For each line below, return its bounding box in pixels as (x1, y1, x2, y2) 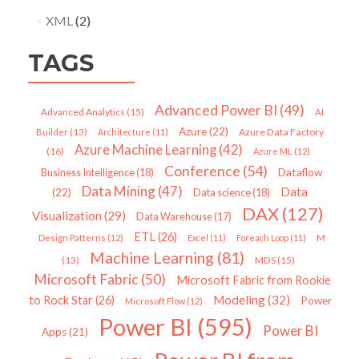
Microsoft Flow (124, 296, 185, 307)
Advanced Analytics (40, 106, 125, 119)
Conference (164, 162, 240, 180)
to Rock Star (28, 293, 93, 308)
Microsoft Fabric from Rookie (175, 273, 331, 288)
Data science (193, 186, 251, 200)
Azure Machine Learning (74, 142, 216, 159)
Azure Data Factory (239, 126, 324, 139)
